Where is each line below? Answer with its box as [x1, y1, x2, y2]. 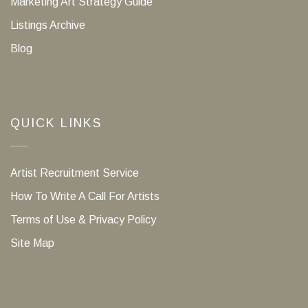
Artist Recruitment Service [10, 167, 139, 179]
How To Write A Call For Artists [10, 190, 159, 202]
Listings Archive [10, 19, 85, 31]
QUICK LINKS [10, 116, 102, 130]
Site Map [10, 237, 54, 249]
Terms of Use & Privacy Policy [10, 214, 156, 225]
